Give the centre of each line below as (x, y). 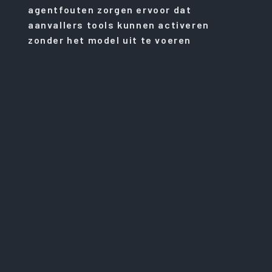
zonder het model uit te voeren (110, 39)
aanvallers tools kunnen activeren (119, 24)
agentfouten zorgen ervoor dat (110, 9)
